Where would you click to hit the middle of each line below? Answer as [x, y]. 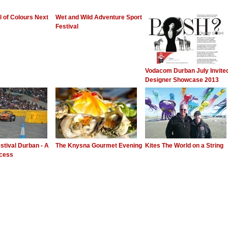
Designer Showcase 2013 [182, 80]
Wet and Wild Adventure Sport [99, 17]
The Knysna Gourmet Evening [99, 146]
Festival [67, 26]
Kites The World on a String [184, 146]
